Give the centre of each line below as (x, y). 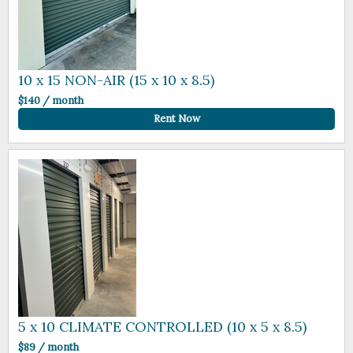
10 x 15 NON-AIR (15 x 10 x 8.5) (117, 80)
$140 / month (51, 100)
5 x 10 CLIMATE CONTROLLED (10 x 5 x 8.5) (163, 327)
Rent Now (176, 119)
